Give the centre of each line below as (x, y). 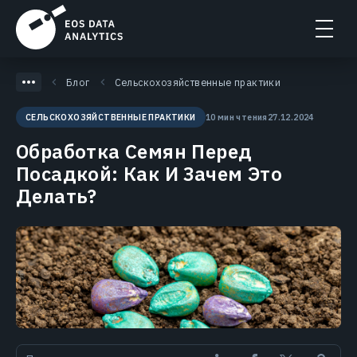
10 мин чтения (236, 117)
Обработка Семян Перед (134, 151)
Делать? (57, 196)
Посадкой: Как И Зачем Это (149, 174)
